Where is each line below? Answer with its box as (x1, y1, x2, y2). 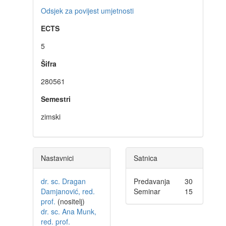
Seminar (134, 186, 160, 196)
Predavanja (134, 176, 170, 186)
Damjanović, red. (41, 186, 95, 196)
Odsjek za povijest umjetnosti (41, 6, 134, 16)
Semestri (41, 94, 71, 104)
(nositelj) (58, 196, 85, 206)
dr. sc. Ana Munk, (41, 206, 96, 216)
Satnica (134, 153, 157, 163)
